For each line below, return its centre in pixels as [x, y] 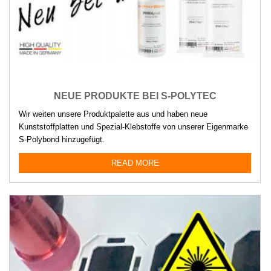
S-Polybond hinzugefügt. [62, 140]
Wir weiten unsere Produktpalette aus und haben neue [113, 114]
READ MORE [135, 163]
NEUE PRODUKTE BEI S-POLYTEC [135, 96]
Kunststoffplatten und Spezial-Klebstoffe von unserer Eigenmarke [133, 127]
